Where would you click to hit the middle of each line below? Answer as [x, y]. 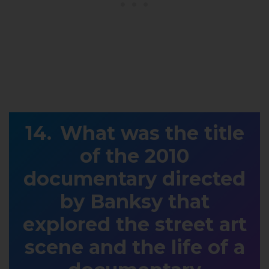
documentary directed [134, 178]
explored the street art [134, 224]
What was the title [152, 133]
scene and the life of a [134, 247]
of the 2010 [134, 156]
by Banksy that [134, 201]
